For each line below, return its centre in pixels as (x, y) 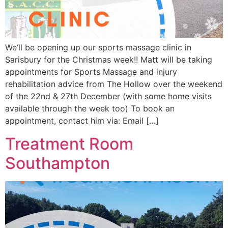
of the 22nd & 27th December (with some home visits (108, 96)
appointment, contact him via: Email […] (82, 121)
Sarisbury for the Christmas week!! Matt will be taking (109, 60)
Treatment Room (69, 144)
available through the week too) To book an (90, 109)
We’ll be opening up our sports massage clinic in (98, 48)
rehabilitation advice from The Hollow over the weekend (114, 84)
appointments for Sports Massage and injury (91, 72)
